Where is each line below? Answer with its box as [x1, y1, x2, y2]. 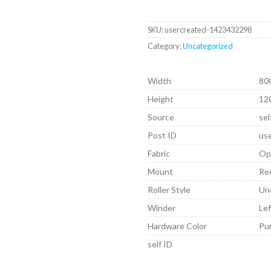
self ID [148, 238, 173, 249]
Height [148, 93, 174, 104]
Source [148, 111, 175, 122]
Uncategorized [183, 41, 233, 51]
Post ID [148, 129, 177, 140]
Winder [148, 202, 176, 213]
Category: [148, 41, 183, 51]
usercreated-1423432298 [165, 24, 252, 34]
